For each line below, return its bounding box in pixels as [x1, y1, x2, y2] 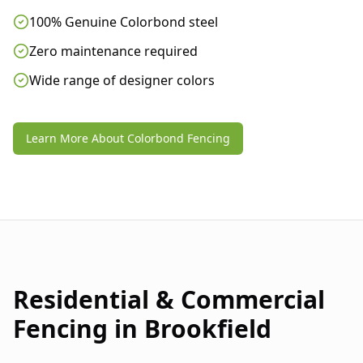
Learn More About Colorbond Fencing [26, 130, 230, 147]
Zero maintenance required [29, 42, 198, 61]
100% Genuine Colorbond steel [29, 13, 218, 32]
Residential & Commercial [13, 283, 325, 317]
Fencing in [13, 312, 144, 346]
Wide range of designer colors [29, 71, 215, 90]
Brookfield [144, 312, 271, 346]
